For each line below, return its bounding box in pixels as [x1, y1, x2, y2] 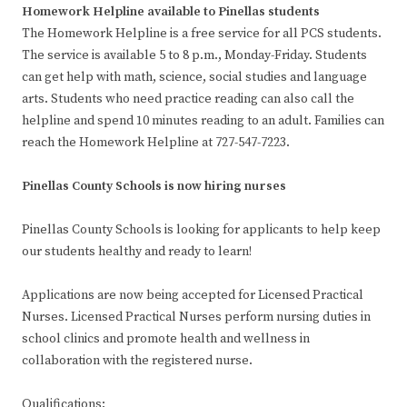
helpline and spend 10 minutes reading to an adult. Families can [22, 113, 384, 130]
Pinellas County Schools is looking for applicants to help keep [22, 222, 381, 239]
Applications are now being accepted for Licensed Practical [22, 287, 363, 304]
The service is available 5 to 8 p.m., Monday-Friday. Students [22, 47, 367, 65]
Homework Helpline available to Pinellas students [22, 4, 320, 21]
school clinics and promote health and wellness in [22, 331, 310, 348]
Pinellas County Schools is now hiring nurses [22, 178, 286, 195]
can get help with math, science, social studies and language [22, 69, 367, 86]
